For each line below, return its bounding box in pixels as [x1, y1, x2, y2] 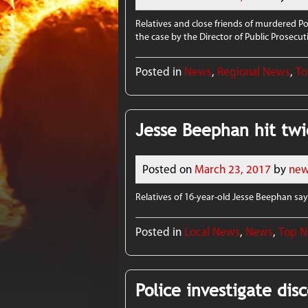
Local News [184, 224, 241, 239]
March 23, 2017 [195, 162, 272, 176]
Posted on [142, 162, 192, 176]
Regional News [217, 65, 291, 79]
